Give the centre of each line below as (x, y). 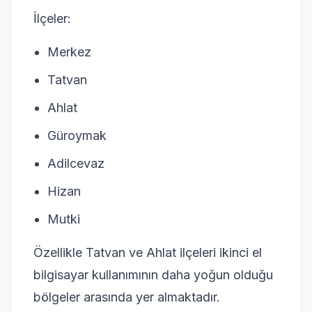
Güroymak (77, 135)
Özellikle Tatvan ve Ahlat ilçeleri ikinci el (148, 252)
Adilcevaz (76, 163)
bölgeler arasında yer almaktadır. (127, 297)
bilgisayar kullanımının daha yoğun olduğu (153, 274)
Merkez (69, 52)
